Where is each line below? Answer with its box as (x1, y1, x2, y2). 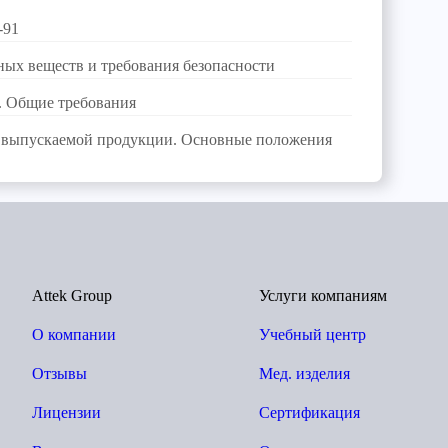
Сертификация (259, 404, 360, 421)
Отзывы (31, 365, 87, 382)
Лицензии (31, 404, 101, 421)
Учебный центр (259, 326, 366, 343)
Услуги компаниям (259, 287, 387, 304)
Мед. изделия (259, 365, 350, 382)
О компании (31, 326, 116, 343)
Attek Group (31, 287, 112, 304)
